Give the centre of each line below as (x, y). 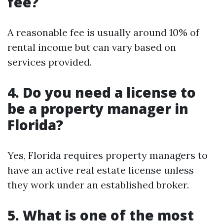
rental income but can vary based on (92, 47)
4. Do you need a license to (102, 92)
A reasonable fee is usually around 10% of (103, 32)
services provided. (50, 62)
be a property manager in (98, 109)
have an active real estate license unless (101, 170)
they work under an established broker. (98, 185)
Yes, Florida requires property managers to (108, 155)
